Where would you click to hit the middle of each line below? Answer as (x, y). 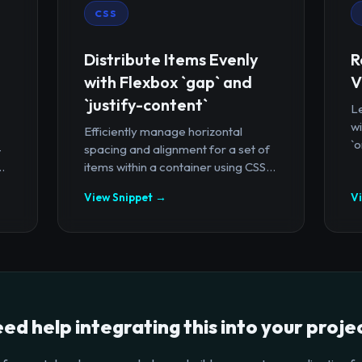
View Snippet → (125, 197)
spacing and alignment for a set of (177, 149)
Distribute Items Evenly (171, 59)
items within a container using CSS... (179, 166)
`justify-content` (145, 104)
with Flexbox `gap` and (168, 82)
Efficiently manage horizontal (163, 131)
